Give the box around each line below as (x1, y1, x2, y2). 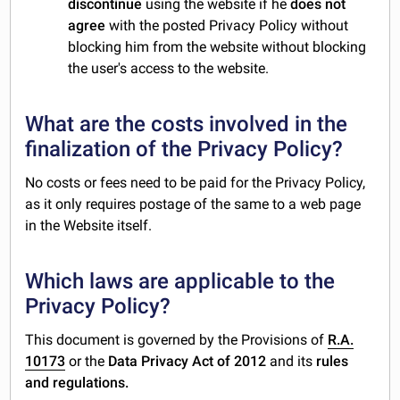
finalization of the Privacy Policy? (25, 137, 344, 162)
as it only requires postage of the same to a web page (25, 196, 362, 213)
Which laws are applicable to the (25, 269, 336, 295)
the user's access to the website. (68, 60, 270, 78)
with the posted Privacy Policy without (105, 17, 349, 35)
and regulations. (25, 374, 129, 392)
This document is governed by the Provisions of (25, 331, 329, 349)
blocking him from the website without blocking (68, 38, 367, 56)
